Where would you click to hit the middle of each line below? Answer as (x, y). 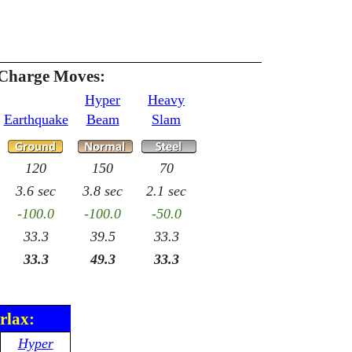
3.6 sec (36, 191)
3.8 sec (103, 191)
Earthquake (36, 119)
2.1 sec (166, 191)
